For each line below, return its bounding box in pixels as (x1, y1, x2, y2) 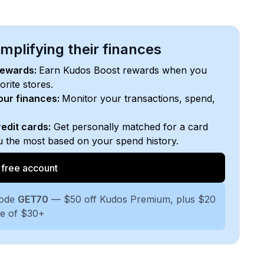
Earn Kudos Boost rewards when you (39, 64, 207, 76)
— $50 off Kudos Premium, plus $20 (48, 193, 216, 205)
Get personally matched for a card (51, 121, 208, 133)
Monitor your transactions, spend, (62, 93, 215, 104)
